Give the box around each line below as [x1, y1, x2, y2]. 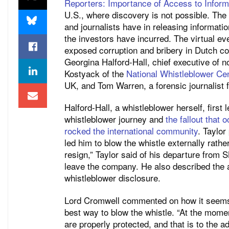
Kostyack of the [64, 66, 126, 80]
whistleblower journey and [64, 112, 166, 126]
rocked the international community [64, 124, 198, 138]
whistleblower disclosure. [64, 171, 163, 185]
